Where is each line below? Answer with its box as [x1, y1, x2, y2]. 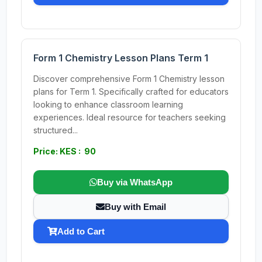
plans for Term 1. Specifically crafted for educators [33, 87, 229, 96]
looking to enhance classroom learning [33, 99, 183, 109]
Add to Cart [57, 226, 105, 236]
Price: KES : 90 [33, 146, 96, 156]
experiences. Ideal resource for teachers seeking [33, 112, 226, 122]
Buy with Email [105, 202, 166, 212]
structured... [33, 125, 78, 135]
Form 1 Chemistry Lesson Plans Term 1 [33, 52, 208, 64]
